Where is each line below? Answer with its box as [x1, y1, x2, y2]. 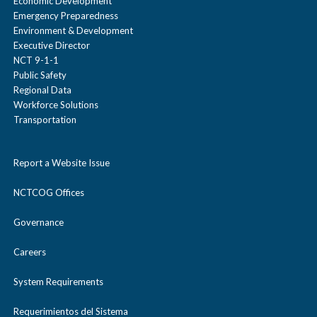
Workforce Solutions [13, 99, 98, 111]
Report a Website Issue [13, 157, 110, 169]
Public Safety [13, 69, 67, 81]
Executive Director [13, 40, 90, 52]
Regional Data [13, 84, 71, 96]
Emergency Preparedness [13, 10, 118, 22]
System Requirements [13, 276, 103, 288]
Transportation [13, 114, 76, 126]
